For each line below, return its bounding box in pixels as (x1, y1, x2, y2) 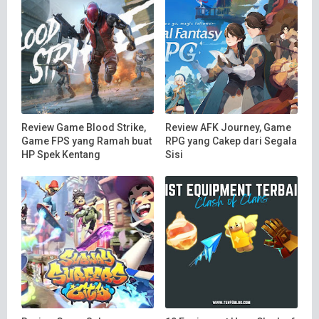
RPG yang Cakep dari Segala (164, 135, 297, 147)
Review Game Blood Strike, (21, 121, 146, 133)
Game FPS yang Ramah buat (21, 135, 152, 147)
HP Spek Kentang (21, 148, 100, 160)
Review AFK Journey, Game (164, 121, 291, 133)
